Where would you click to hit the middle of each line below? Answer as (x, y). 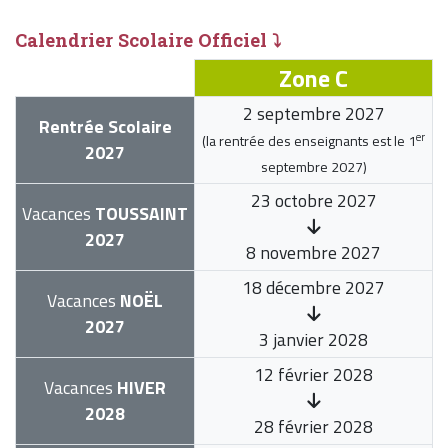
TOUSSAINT (139, 214)
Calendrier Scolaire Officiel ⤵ (148, 40)
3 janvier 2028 (313, 340)
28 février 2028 (313, 427)
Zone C (313, 78)
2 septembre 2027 (313, 114)
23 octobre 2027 (313, 201)
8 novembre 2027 (313, 253)
